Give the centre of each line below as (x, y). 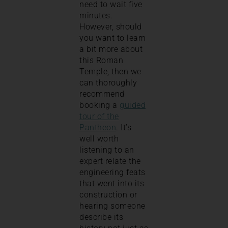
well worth (99, 138)
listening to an (107, 150)
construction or (108, 194)
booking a (99, 105)
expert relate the (110, 161)
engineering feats (112, 172)
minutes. (96, 15)
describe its (101, 217)
